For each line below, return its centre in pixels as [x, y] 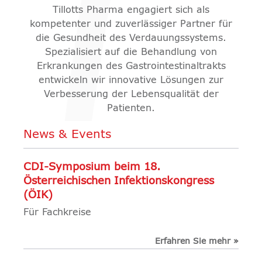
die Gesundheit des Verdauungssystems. [131, 38]
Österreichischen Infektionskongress [119, 182]
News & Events [67, 135]
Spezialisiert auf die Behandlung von [131, 52]
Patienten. [131, 108]
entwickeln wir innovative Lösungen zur [131, 80]
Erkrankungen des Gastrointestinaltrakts [131, 66]
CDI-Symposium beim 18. [92, 168]
